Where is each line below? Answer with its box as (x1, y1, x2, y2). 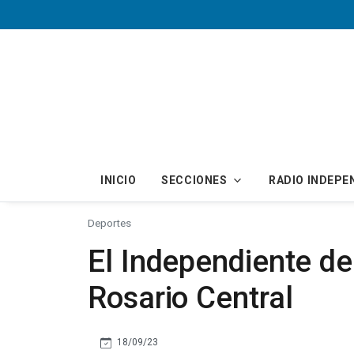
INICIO (100, 173, 137, 186)
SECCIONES (161, 173, 228, 186)
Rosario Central (88, 279, 293, 315)
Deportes (88, 216, 131, 229)
